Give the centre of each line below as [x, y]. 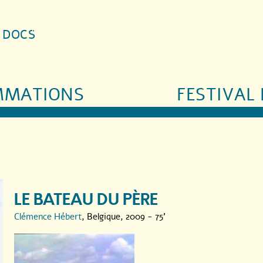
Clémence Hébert [48, 216]
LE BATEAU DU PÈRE [86, 200]
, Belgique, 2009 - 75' [124, 216]
